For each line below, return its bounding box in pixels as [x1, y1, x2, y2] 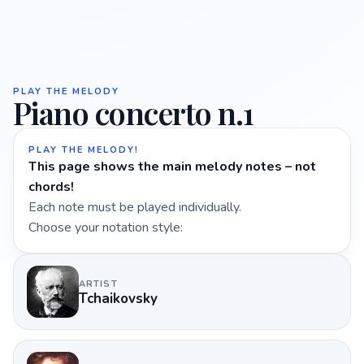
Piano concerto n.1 [13, 92, 253, 133]
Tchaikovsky [79, 288, 158, 308]
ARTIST [79, 277, 118, 290]
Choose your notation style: [28, 219, 183, 236]
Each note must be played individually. [28, 198, 241, 216]
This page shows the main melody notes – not [28, 158, 316, 175]
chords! [28, 178, 74, 196]
